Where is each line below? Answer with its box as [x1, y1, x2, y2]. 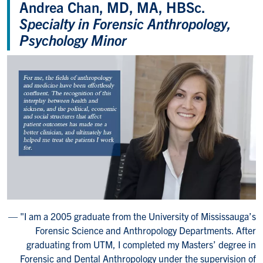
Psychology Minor [19, 30, 127, 49]
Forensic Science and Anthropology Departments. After [35, 224, 256, 236]
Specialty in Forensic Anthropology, [19, 14, 231, 32]
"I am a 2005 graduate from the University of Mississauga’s [20, 210, 256, 222]
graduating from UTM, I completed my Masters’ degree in [26, 238, 256, 250]
